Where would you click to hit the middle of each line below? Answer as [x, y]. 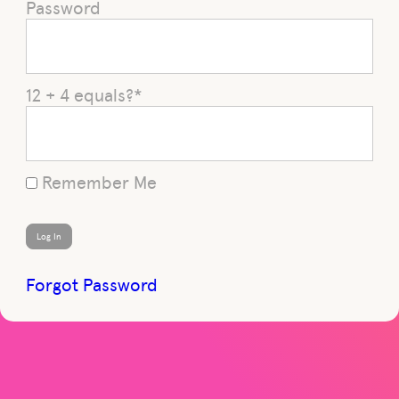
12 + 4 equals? [80, 94]
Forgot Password [92, 284]
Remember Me [98, 182]
